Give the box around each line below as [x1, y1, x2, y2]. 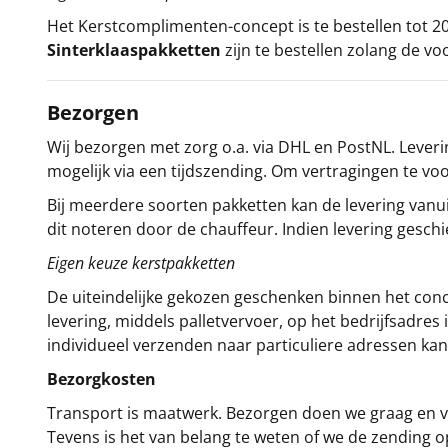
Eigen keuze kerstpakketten [47, 252, 235, 274]
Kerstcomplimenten [78, 15, 228, 37]
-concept [228, 15, 294, 37]
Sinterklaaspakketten [47, 39, 221, 61]
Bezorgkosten [47, 368, 156, 390]
